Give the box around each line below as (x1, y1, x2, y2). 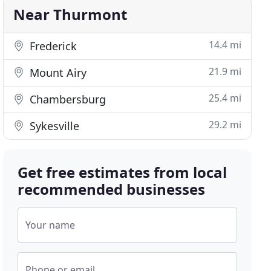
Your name (25, 218, 76, 232)
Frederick (27, 39, 77, 53)
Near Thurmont (13, 4, 128, 24)
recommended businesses (18, 179, 206, 199)
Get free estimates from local (18, 162, 227, 182)
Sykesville (27, 119, 80, 133)
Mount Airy (27, 65, 87, 80)
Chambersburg (27, 92, 106, 106)
